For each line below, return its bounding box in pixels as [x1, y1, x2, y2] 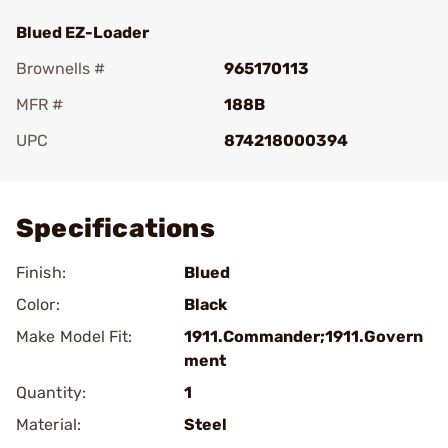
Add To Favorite [44, 159, 162, 178]
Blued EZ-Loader [16, 23, 149, 42]
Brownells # [16, 59, 105, 78]
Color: [16, 295, 60, 314]
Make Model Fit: [16, 327, 133, 346]
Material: [16, 415, 81, 434]
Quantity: [16, 383, 86, 402]
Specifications [16, 213, 215, 244]
